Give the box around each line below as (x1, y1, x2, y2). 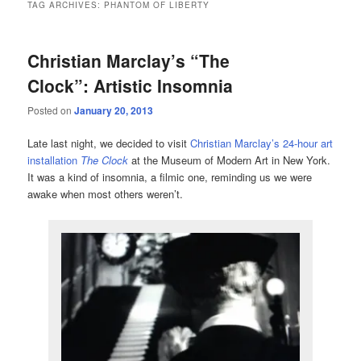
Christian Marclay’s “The (27, 48, 230, 73)
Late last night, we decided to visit (27, 135, 191, 151)
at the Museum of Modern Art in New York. (128, 152, 331, 168)
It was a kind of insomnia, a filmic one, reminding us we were (27, 169, 313, 185)
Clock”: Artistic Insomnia (27, 73, 234, 98)
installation (27, 152, 81, 168)
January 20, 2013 (74, 103, 154, 118)
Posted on (27, 103, 75, 118)
